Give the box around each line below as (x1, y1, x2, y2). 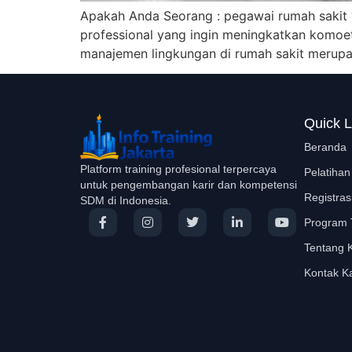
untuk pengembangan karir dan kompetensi (80, 178, 297, 192)
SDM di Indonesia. (80, 194, 171, 207)
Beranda (304, 141, 346, 154)
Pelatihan (304, 166, 350, 179)
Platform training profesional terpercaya (80, 163, 277, 176)
